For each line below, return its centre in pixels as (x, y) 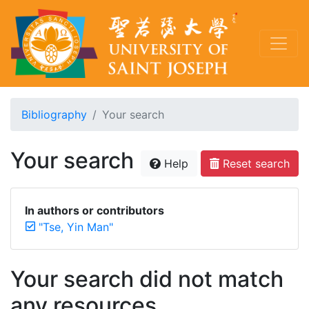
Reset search (255, 163)
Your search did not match (147, 279)
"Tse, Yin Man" (76, 227)
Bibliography (54, 114)
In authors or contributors (94, 210)
